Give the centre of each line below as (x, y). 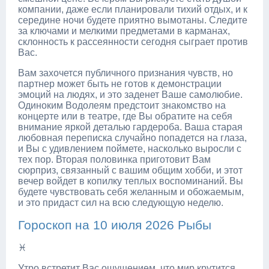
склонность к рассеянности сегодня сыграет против (133, 41)
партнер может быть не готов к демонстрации (120, 83)
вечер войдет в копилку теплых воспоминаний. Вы (131, 181)
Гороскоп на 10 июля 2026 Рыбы (115, 225)
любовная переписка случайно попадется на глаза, (132, 138)
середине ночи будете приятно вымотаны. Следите (133, 20)
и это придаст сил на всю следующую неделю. (121, 202)
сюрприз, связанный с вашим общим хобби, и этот (130, 170)
